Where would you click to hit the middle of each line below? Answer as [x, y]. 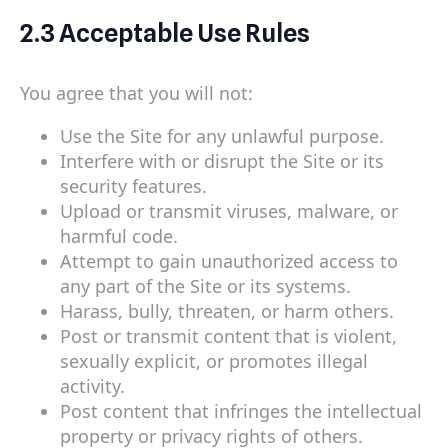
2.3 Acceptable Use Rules [165, 32]
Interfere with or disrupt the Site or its [222, 161]
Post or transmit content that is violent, [228, 336]
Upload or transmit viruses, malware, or [229, 211]
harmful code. [119, 236]
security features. [133, 186]
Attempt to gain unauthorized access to [229, 261]
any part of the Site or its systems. [205, 286]
